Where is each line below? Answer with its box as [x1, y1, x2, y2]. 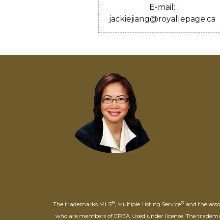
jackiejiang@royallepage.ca [109, 14, 216, 24]
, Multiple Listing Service [114, 201, 181, 208]
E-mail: [149, 2, 176, 12]
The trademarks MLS [53, 201, 111, 208]
